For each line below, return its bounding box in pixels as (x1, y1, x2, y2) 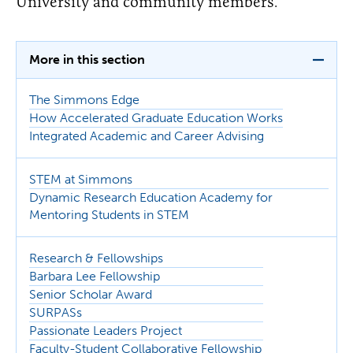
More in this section (29, 52, 145, 67)
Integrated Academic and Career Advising (29, 128, 264, 143)
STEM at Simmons (29, 172, 132, 187)
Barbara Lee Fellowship (29, 269, 160, 284)
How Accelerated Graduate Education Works (29, 110, 283, 125)
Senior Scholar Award (29, 287, 152, 302)
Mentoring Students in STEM (29, 207, 189, 222)
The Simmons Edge (29, 92, 139, 107)
